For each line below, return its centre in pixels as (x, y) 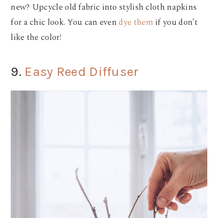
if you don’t (175, 23)
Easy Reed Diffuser (82, 72)
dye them (136, 23)
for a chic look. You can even (65, 23)
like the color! (37, 38)
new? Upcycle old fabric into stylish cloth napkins (104, 8)
